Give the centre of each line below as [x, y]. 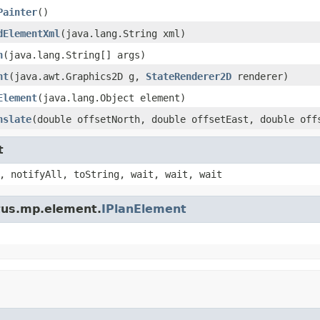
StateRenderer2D [189, 76]
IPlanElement [144, 209]
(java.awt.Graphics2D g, [77, 76]
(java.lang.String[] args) [74, 55]
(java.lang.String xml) [123, 33]
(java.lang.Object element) [111, 97]
